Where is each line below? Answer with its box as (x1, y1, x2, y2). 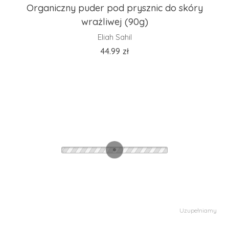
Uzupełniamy (179, 207, 217, 214)
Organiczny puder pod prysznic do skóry (26, 2, 203, 14)
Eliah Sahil (97, 32, 132, 42)
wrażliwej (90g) (81, 16, 148, 28)
